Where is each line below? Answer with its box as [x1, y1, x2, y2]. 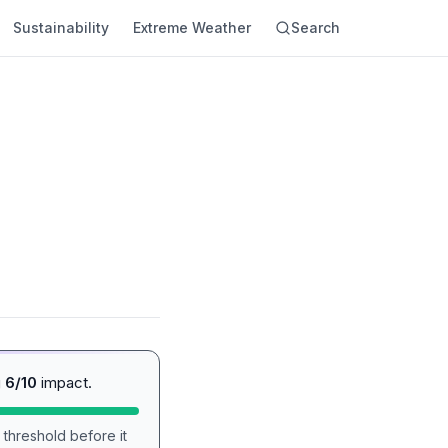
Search [291, 19, 340, 36]
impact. [37, 373, 92, 392]
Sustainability [13, 19, 109, 36]
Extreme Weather [133, 19, 251, 36]
